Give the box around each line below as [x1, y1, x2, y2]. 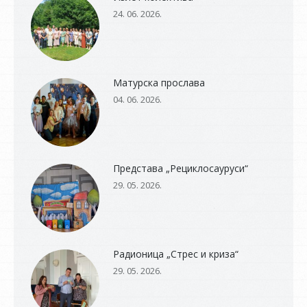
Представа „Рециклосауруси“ [113, 161, 248, 175]
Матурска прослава [113, 75, 205, 89]
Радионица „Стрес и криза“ [113, 247, 238, 260]
